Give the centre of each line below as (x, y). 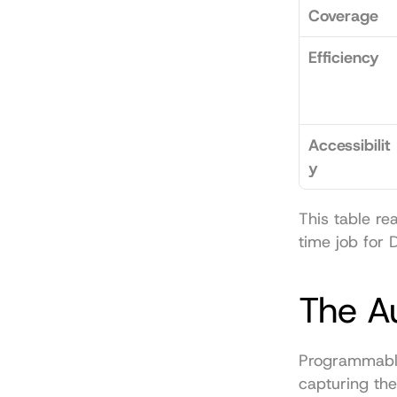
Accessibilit (349, 145)
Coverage (343, 16)
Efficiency (344, 58)
